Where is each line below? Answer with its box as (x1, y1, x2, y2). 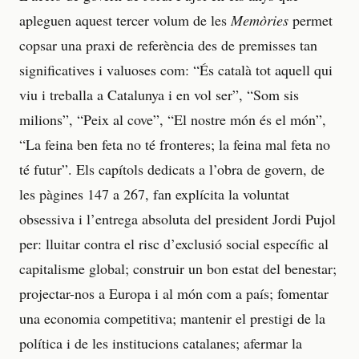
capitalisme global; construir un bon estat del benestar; (19, 259, 337, 279)
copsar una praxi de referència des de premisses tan (19, 35, 317, 55)
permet (288, 10, 333, 30)
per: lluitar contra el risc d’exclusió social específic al (19, 234, 329, 254)
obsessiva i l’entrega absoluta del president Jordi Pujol (19, 209, 336, 229)
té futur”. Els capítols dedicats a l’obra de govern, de (19, 159, 325, 179)
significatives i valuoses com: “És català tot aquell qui (19, 60, 333, 80)
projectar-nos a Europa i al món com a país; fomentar (19, 284, 329, 304)
